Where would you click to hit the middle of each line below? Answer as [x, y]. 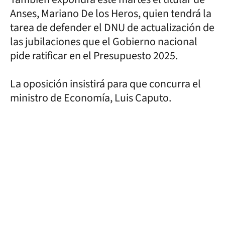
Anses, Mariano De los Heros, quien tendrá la [111, 13]
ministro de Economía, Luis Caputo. [91, 98]
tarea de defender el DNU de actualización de [112, 27]
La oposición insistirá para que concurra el [105, 84]
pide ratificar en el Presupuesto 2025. [94, 55]
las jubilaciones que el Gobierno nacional [104, 41]
